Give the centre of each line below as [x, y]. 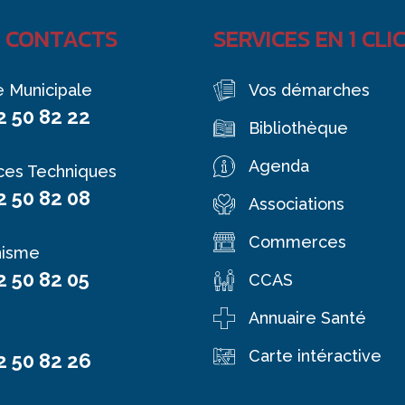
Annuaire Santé [307, 318]
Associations [297, 204]
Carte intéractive [315, 356]
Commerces [297, 242]
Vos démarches [309, 90]
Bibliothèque [298, 128]
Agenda [279, 166]
